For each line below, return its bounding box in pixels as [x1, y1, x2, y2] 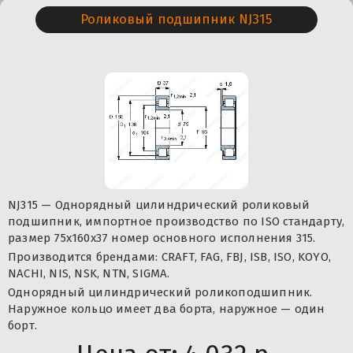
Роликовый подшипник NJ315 [80, 11, 273, 28]
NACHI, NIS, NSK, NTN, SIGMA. [8, 266, 170, 281]
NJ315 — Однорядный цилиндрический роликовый [8, 198, 310, 213]
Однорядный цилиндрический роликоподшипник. [8, 285, 313, 300]
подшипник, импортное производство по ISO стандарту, [8, 214, 345, 229]
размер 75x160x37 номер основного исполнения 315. [8, 231, 316, 246]
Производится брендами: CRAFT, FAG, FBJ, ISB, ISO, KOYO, [8, 250, 331, 265]
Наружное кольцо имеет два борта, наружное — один [8, 302, 325, 317]
